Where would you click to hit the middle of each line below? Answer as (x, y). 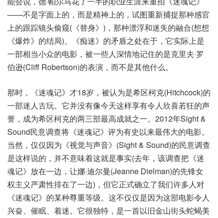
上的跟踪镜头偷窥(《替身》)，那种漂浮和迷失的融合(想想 (108, 28)
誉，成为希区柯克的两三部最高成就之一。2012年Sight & (107, 119)
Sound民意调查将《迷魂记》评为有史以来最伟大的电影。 (108, 132)
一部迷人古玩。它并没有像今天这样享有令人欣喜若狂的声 (109, 106)
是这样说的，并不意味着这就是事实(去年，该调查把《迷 (106, 158)
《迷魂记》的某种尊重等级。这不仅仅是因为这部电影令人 (109, 198)
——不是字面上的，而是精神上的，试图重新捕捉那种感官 (109, 15)
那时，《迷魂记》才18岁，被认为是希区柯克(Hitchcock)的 (109, 92)
